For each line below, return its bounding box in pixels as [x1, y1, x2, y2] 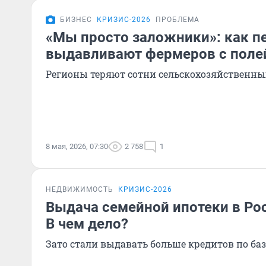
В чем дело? [46, 216, 128, 232]
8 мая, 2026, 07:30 [46, 142, 108, 151]
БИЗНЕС [60, 15, 92, 24]
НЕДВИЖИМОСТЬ [46, 185, 113, 194]
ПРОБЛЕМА [156, 15, 199, 24]
